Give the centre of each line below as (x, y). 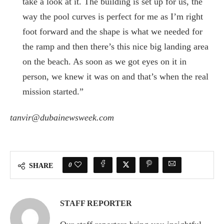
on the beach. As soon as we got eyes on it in (104, 61)
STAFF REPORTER (96, 203)
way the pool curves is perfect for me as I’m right (113, 16)
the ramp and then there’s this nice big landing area (115, 46)
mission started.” (53, 91)
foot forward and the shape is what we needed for (112, 31)
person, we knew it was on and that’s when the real (115, 76)
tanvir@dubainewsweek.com (62, 117)
